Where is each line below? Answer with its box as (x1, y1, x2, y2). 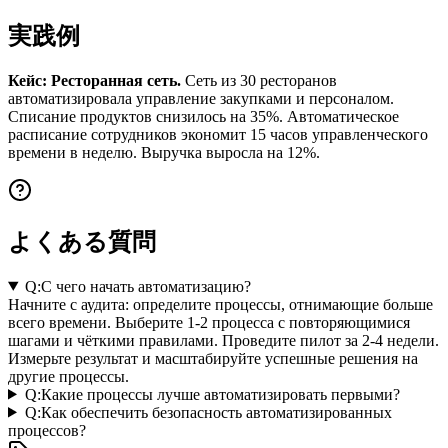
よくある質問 (8, 228, 156, 255)
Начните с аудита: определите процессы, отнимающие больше (8, 295, 433, 313)
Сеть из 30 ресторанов (181, 71, 337, 89)
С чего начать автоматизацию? (40, 277, 251, 295)
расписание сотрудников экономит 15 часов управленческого (8, 125, 428, 143)
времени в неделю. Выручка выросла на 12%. (8, 143, 320, 161)
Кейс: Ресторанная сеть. (8, 71, 181, 89)
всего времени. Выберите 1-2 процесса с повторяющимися (8, 313, 410, 331)
